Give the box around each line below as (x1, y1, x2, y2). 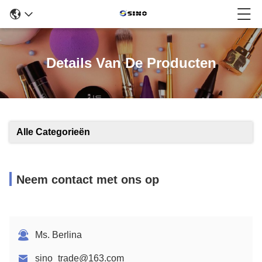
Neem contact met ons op (16, 173, 159, 186)
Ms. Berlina (35, 230, 82, 240)
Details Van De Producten (46, 55, 216, 71)
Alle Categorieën (16, 127, 90, 137)
